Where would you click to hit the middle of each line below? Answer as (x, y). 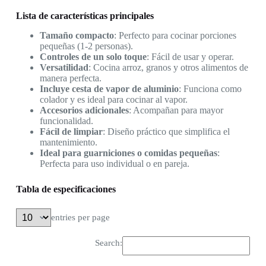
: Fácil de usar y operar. (190, 56)
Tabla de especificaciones (66, 189)
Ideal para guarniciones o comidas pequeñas (128, 153)
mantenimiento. (68, 142)
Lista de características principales (85, 16)
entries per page (80, 217)
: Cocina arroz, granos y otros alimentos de (168, 67)
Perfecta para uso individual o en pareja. (114, 163)
